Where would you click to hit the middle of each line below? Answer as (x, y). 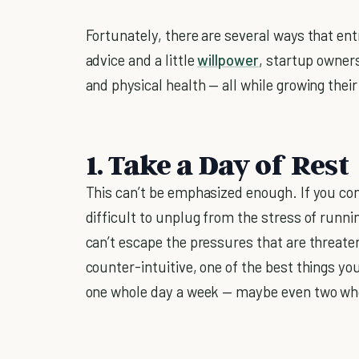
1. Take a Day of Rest (217, 163)
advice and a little (141, 59)
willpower (228, 59)
